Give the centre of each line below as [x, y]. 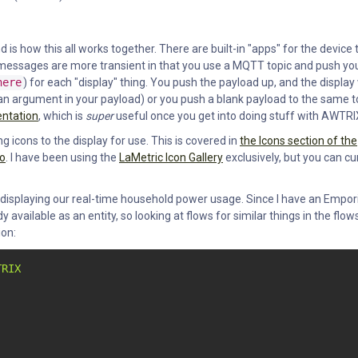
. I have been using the [62, 158]
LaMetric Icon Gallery [171, 158]
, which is [62, 116]
